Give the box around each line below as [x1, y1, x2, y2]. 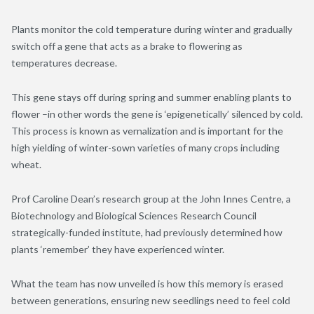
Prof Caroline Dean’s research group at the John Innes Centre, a [11, 192, 291, 205]
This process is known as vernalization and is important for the [11, 124, 283, 137]
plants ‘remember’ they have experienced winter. [11, 243, 224, 255]
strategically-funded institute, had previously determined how [11, 226, 282, 238]
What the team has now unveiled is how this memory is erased [11, 277, 283, 289]
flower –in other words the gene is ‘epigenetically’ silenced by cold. [11, 107, 303, 120]
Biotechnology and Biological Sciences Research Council [11, 209, 257, 221]
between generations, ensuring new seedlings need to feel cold [11, 294, 290, 306]
